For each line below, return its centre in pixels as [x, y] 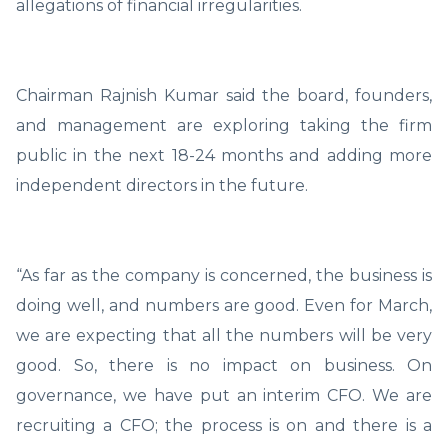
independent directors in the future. [162, 185]
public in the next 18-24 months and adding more [224, 155]
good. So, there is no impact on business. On [224, 365]
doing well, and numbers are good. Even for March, [224, 305]
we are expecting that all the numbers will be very [224, 335]
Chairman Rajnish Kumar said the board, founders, [224, 95]
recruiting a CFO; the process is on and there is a [224, 425]
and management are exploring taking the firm [224, 125]
